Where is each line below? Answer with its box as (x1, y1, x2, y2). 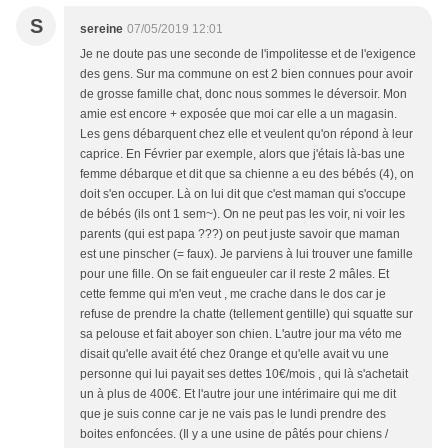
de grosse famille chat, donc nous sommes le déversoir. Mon (80, 87, 407, 102)
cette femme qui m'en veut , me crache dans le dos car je (80, 287, 386, 302)
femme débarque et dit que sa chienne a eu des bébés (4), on (80, 167, 414, 182)
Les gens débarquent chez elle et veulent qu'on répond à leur (80, 127, 413, 142)
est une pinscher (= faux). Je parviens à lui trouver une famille (80, 247, 413, 262)
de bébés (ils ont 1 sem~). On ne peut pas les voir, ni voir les (80, 207, 405, 222)
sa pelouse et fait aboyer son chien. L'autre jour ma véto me (80, 327, 402, 342)
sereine (80, 22, 123, 37)
